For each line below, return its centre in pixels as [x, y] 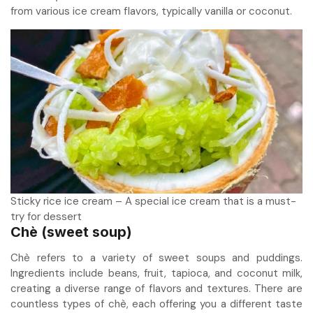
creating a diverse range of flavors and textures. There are [156, 288]
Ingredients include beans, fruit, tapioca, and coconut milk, [156, 273]
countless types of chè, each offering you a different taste [156, 304]
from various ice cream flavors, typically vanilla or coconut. [151, 11]
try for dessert [46, 216]
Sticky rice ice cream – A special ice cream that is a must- [153, 201]
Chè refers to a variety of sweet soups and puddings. [156, 257]
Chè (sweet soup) [71, 232]
